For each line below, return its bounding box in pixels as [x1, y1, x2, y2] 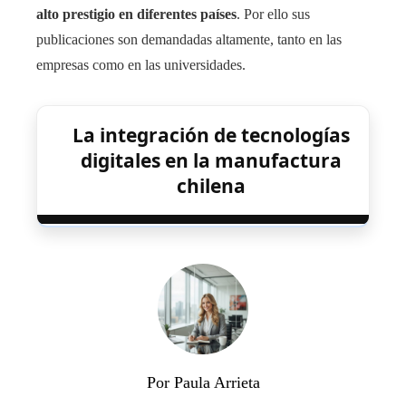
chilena [177, 172, 246, 198]
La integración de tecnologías [72, 121, 350, 148]
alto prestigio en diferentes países [36, 5, 237, 22]
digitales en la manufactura [81, 147, 342, 173]
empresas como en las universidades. [36, 56, 246, 72]
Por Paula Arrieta [146, 372, 260, 391]
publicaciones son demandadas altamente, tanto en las [36, 31, 342, 47]
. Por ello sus [237, 5, 310, 22]
